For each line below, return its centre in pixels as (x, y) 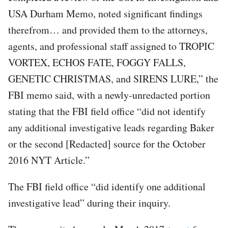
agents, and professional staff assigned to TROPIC (111, 46)
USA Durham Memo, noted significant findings (105, 13)
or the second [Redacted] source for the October (107, 144)
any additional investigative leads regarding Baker (111, 127)
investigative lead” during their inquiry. (89, 203)
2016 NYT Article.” (49, 160)
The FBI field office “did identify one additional (107, 186)
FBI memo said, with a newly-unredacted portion (109, 95)
